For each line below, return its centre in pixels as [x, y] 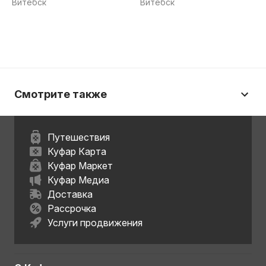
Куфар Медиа [78, 180]
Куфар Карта [77, 151]
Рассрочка [72, 208]
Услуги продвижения [95, 223]
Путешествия [79, 137]
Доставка [70, 194]
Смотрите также [61, 94]
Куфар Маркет [80, 166]
